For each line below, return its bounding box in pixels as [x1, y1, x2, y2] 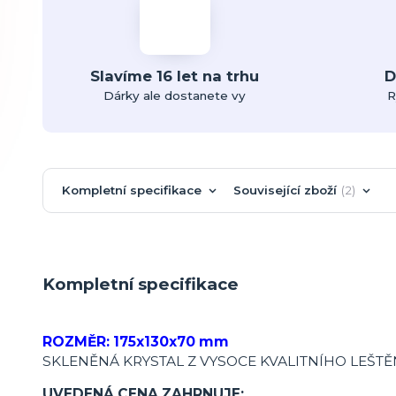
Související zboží [232, 182, 337, 197]
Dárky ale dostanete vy [103, 88, 247, 103]
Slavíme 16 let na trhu [90, 66, 260, 85]
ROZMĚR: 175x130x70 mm [42, 332, 232, 350]
